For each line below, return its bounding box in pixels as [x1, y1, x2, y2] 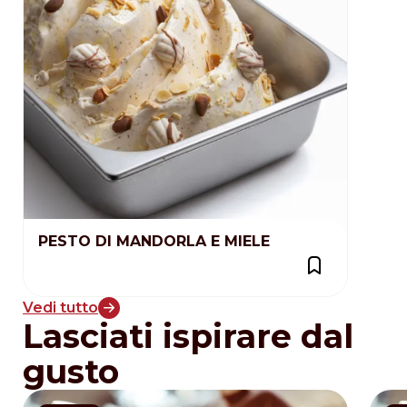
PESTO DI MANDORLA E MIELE [38, 232, 270, 250]
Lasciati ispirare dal [23, 315, 353, 356]
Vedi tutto [23, 298, 98, 316]
